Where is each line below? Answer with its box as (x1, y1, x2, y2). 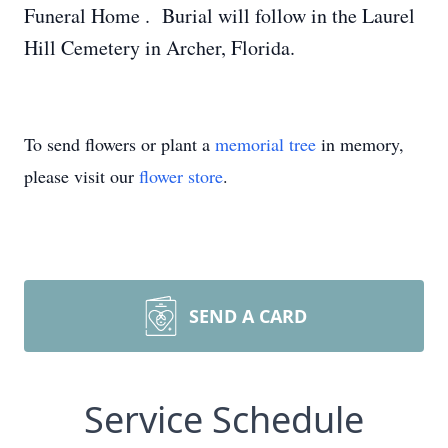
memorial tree (215, 132, 316, 156)
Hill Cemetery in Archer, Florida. (24, 34, 295, 61)
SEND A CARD (189, 304, 307, 328)
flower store (139, 164, 223, 188)
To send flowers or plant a (24, 132, 215, 156)
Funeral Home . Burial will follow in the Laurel (24, 2, 415, 29)
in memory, (316, 132, 404, 156)
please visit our (24, 164, 139, 188)
